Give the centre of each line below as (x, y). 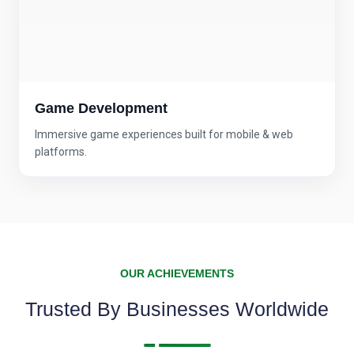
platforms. (61, 151)
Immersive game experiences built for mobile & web (164, 134)
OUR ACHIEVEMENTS (177, 273)
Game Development (101, 108)
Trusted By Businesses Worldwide (177, 309)
